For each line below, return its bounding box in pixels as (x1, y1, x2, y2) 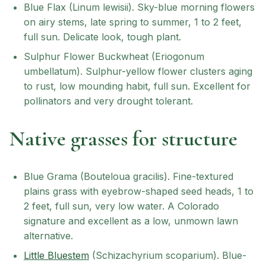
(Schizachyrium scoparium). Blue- (89, 249, 246, 261)
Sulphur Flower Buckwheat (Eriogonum (24, 50, 204, 62)
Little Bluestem (24, 249, 89, 261)
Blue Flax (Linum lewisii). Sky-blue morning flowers (24, 1, 255, 13)
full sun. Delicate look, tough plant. (24, 31, 181, 43)
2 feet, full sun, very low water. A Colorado (24, 200, 219, 212)
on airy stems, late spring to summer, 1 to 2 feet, (24, 16, 242, 28)
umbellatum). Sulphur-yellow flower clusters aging (24, 65, 252, 77)
